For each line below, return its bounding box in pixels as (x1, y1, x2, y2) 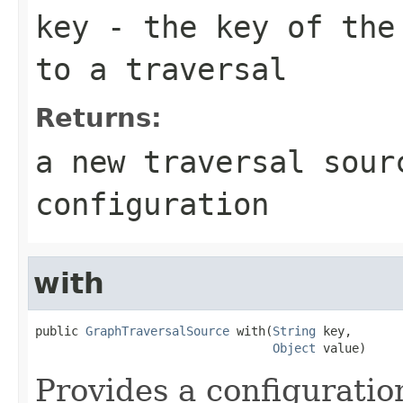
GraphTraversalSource (85, 323, 229, 338)
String (273, 323, 316, 338)
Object (273, 340, 316, 355)
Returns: (35, 102, 162, 133)
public (35, 323, 85, 338)
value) (316, 340, 366, 355)
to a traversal (35, 50, 287, 87)
